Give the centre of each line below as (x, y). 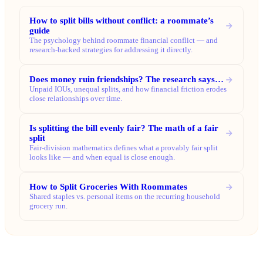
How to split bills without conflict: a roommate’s (122, 21)
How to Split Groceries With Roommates (108, 187)
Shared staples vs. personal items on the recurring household (125, 197)
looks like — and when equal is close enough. (102, 157)
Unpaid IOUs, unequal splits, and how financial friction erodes (128, 89)
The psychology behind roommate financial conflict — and (124, 41)
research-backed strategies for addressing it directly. (111, 50)
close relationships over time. (76, 99)
